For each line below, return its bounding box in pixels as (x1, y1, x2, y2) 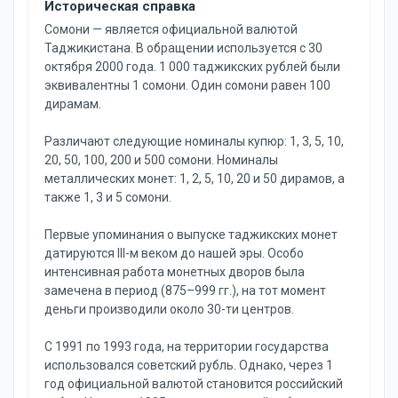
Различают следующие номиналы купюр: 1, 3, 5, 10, (44, 134, 344, 148)
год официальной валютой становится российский (44, 377, 343, 391)
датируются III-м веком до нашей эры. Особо (44, 246, 304, 260)
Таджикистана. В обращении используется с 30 (44, 41, 322, 55)
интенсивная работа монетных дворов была (44, 265, 305, 279)
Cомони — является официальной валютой (44, 22, 298, 36)
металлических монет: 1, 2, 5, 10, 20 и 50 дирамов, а (44, 171, 345, 186)
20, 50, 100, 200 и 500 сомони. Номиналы (44, 153, 278, 167)
